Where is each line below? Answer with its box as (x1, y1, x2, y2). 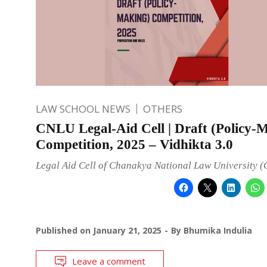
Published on (36, 224, 93, 236)
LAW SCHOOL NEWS (36, 101, 131, 116)
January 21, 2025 (93, 224, 162, 236)
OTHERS (143, 101, 182, 116)
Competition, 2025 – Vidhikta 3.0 (36, 136, 233, 152)
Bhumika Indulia (184, 224, 252, 236)
